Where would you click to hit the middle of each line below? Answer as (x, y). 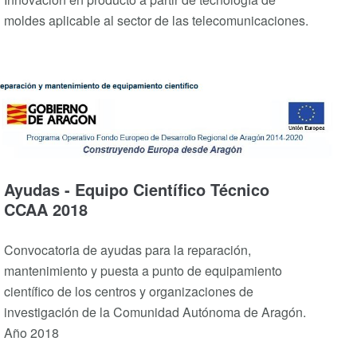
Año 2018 (31, 333)
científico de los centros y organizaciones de (129, 292)
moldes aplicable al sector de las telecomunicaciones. (156, 21)
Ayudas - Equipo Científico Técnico (137, 190)
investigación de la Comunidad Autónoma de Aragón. (155, 312)
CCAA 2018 (46, 210)
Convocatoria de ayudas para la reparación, (127, 250)
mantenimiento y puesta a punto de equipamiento (143, 271)
